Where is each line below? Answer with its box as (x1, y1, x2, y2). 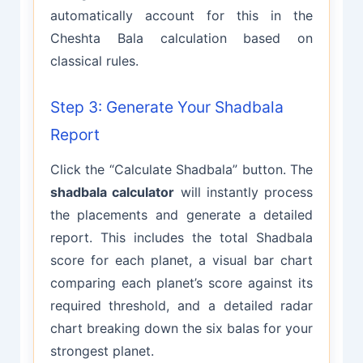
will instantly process (174, 183, 314, 200)
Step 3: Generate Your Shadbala (49, 96, 284, 117)
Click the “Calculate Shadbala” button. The (49, 160, 314, 177)
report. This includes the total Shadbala (49, 228, 314, 246)
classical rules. (49, 53, 139, 70)
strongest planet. (49, 342, 154, 359)
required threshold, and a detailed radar (49, 297, 314, 314)
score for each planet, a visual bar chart (49, 251, 314, 268)
